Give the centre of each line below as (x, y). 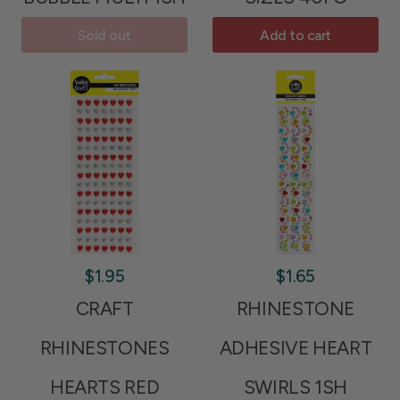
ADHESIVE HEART (296, 348)
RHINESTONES (104, 348)
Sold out (104, 35)
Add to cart (295, 35)
